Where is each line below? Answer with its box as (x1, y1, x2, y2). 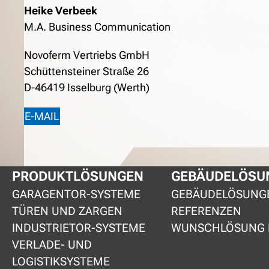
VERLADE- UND (12, 238, 92, 252)
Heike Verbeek (24, 4, 97, 17)
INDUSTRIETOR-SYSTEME (12, 221, 145, 235)
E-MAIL (25, 110, 59, 123)
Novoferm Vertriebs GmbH (24, 49, 150, 62)
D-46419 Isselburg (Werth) (24, 81, 150, 94)
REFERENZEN (171, 204, 241, 219)
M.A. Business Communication (24, 20, 171, 34)
